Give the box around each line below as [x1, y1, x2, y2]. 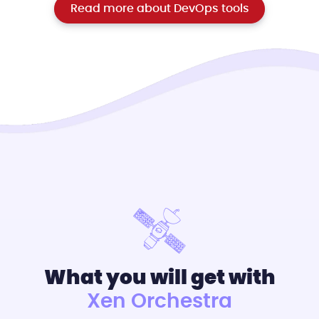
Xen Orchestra [87, 291, 232, 312]
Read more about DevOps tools [70, 3, 249, 15]
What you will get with [43, 268, 276, 288]
